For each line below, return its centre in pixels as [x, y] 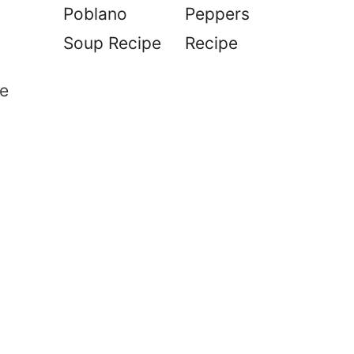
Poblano [95, 14]
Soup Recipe [112, 43]
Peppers [217, 14]
